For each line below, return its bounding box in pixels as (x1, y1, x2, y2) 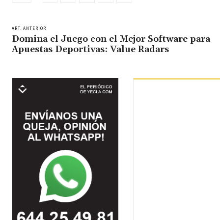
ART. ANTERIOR (12, 25, 46, 31)
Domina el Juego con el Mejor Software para (12, 33, 210, 45)
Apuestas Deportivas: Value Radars (12, 43, 169, 55)
